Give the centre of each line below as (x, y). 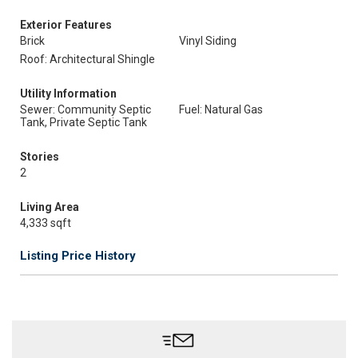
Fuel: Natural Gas (221, 109)
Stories (40, 157)
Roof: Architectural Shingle (88, 59)
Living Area (50, 207)
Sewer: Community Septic (86, 109)
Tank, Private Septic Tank (84, 122)
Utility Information (68, 93)
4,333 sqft (46, 223)
